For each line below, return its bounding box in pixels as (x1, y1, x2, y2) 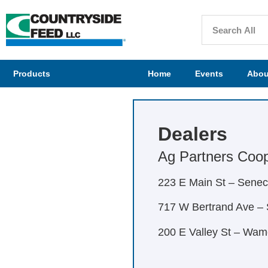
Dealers (158, 123, 227, 145)
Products (13, 69, 50, 78)
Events (194, 69, 223, 78)
